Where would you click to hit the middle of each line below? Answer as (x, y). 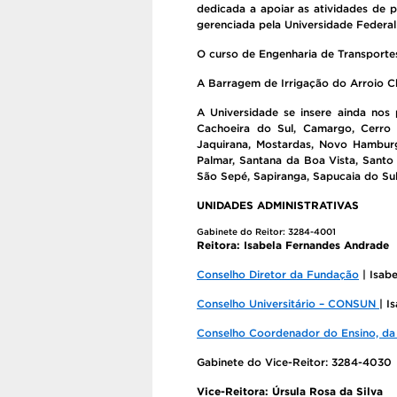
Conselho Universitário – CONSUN (288, 304)
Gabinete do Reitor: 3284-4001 (266, 232)
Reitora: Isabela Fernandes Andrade (293, 245)
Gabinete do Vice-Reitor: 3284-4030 (294, 362)
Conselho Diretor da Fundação (278, 274)
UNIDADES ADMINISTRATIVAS (278, 205)
